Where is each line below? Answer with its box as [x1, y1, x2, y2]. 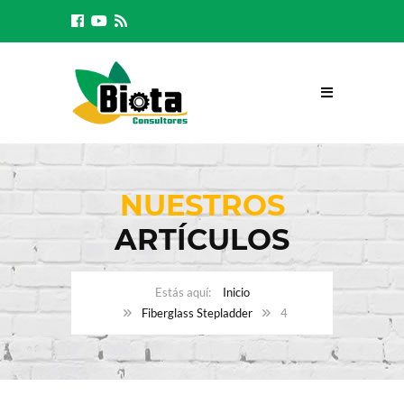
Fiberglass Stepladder [142, 305, 252, 320]
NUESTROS [119, 187, 285, 223]
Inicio [222, 284, 250, 299]
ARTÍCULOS [115, 221, 289, 257]
